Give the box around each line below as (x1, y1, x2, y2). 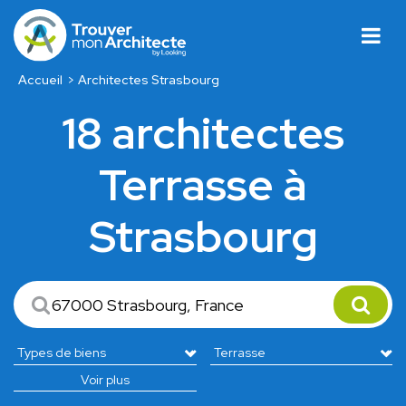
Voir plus (80, 372, 130, 389)
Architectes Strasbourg (78, 72, 220, 89)
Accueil (17, 72, 63, 89)
